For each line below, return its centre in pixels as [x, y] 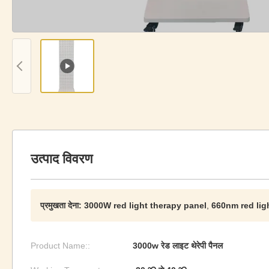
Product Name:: [60, 246]
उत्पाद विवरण [62, 159]
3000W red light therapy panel [145, 205]
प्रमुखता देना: [61, 205]
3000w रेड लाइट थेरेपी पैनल [178, 246]
